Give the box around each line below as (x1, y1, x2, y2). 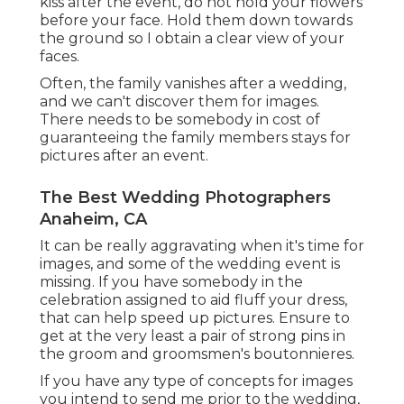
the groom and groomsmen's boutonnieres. (40, 345, 354, 363)
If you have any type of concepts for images (40, 372, 353, 390)
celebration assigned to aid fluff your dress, (40, 291, 347, 309)
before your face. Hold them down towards (40, 12, 353, 30)
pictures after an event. (40, 147, 208, 165)
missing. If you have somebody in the (40, 273, 303, 291)
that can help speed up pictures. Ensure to (40, 309, 350, 327)
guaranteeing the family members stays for (40, 129, 351, 147)
